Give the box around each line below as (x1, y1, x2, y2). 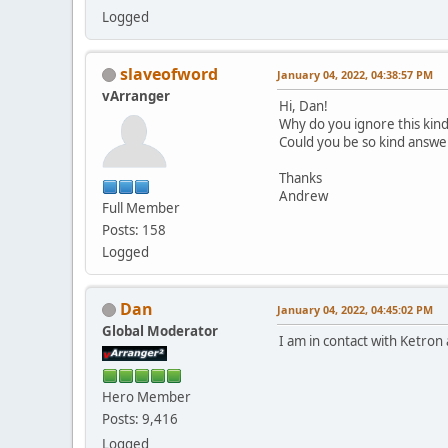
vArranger (102, 86, 170, 105)
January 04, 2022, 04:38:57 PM (277, 66, 433, 82)
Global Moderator (102, 321, 218, 340)
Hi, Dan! (279, 96, 328, 115)
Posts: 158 (102, 220, 166, 239)
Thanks (279, 168, 322, 187)
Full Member (102, 198, 180, 217)
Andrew (279, 186, 328, 205)
